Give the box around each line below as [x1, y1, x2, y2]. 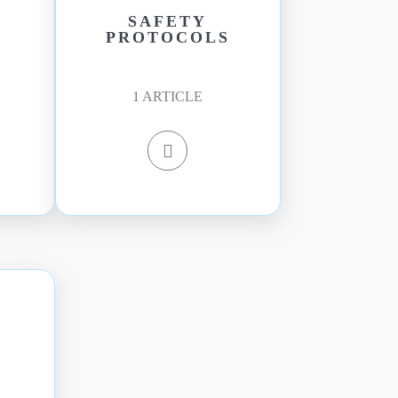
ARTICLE [142, 89, 203, 104]
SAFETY [128, 12, 208, 30]
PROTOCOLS [105, 28, 230, 46]
